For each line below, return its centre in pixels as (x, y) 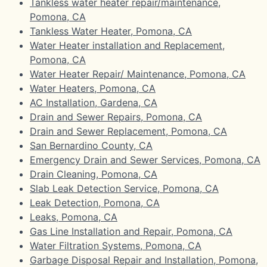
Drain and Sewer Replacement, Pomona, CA (128, 131)
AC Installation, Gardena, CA (94, 102)
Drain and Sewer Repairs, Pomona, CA (116, 117)
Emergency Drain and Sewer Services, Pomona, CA (145, 159)
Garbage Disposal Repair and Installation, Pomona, (144, 260)
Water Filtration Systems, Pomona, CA (116, 245)
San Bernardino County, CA (91, 145)
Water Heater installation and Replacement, (127, 45)
